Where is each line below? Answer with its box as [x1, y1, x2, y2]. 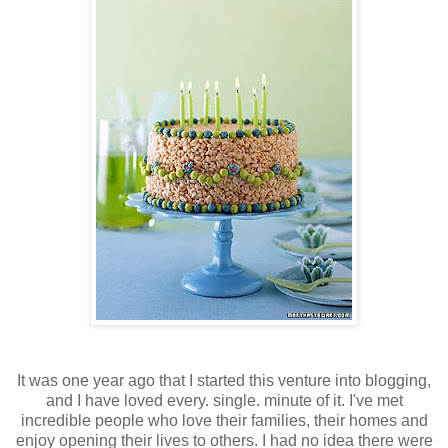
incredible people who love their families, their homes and [20, 411, 428, 429]
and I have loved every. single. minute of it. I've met [45, 391, 403, 409]
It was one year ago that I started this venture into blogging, [17, 371, 431, 389]
